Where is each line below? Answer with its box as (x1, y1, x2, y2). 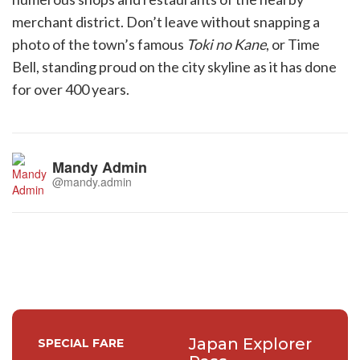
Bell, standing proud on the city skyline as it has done (12, 58, 337, 76)
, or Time (266, 35, 320, 53)
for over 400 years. (12, 80, 129, 98)
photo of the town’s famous (12, 35, 186, 53)
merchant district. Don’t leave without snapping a (12, 13, 320, 31)
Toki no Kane (186, 35, 266, 53)
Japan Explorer (188, 334, 312, 354)
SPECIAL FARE (38, 336, 124, 350)
